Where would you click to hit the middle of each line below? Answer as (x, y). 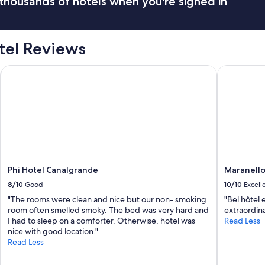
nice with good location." (53, 232)
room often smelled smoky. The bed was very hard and (109, 210)
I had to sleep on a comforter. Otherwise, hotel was (102, 221)
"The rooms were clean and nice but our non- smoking (107, 200)
